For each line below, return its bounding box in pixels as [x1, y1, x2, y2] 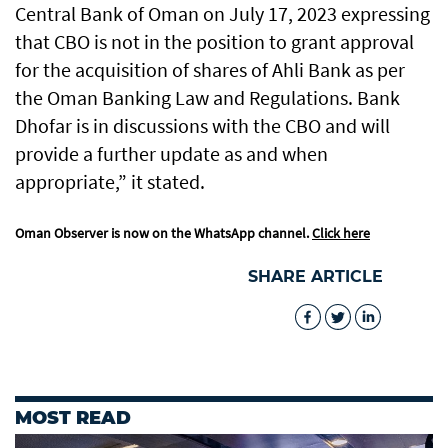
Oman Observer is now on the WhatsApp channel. [15, 224, 312, 243]
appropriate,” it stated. [15, 169, 205, 195]
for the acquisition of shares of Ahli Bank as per [15, 57, 405, 83]
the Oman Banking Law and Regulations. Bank [15, 85, 400, 111]
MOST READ [15, 407, 131, 430]
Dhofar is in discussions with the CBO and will [15, 113, 390, 139]
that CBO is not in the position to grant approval [15, 29, 414, 55]
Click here [312, 224, 370, 243]
